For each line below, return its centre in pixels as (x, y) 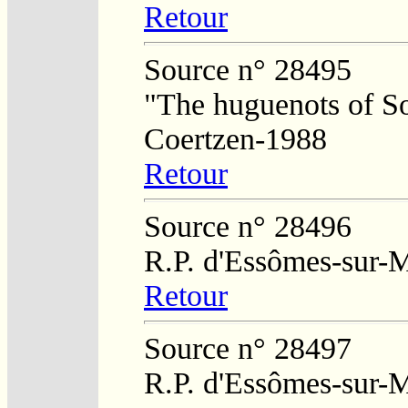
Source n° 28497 (248, 348)
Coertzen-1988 (235, 138)
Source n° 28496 (248, 226)
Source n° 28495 (248, 69)
